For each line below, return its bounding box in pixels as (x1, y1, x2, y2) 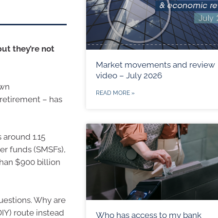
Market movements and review (95, 59, 215, 70)
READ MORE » (95, 89, 135, 96)
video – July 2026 (95, 70, 162, 80)
